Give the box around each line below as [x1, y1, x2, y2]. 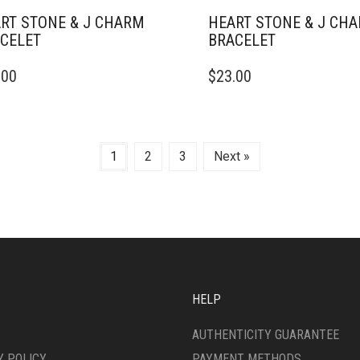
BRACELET [208, 31, 276, 50]
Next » [214, 149, 250, 164]
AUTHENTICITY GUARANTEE [192, 327, 339, 342]
